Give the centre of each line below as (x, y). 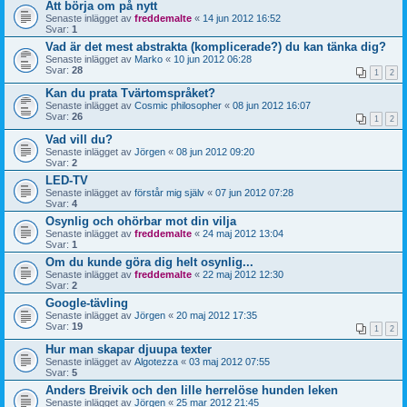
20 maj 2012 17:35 (217, 315)
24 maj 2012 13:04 (243, 233)
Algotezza (156, 361)
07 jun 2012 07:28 (254, 192)
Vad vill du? (79, 139)
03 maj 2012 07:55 (229, 361)
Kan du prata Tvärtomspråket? (130, 93)
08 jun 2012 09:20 (215, 151)
